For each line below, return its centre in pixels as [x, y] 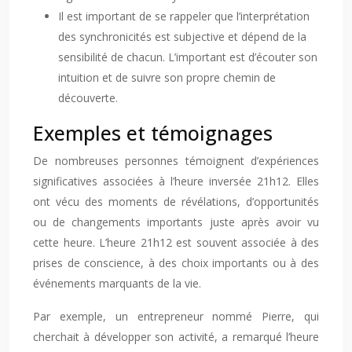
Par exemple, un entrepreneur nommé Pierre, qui [176, 316]
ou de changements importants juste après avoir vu [176, 222]
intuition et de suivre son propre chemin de [167, 77]
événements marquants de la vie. [117, 283]
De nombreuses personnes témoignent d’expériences [176, 161]
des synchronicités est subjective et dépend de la [182, 37]
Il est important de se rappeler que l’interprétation [184, 16]
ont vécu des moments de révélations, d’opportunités [176, 202]
